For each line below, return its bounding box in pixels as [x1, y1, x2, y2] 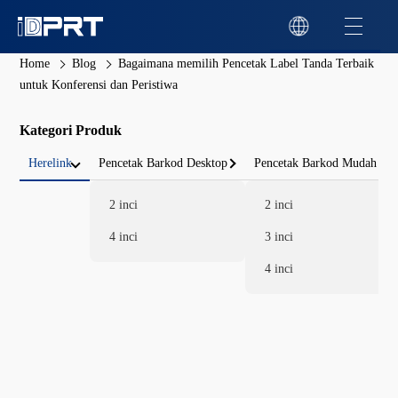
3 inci [265, 230, 294, 243]
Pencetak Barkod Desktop [99, 156, 228, 170]
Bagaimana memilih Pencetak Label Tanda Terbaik [118, 57, 375, 70]
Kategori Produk [20, 123, 123, 138]
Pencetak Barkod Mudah [254, 156, 378, 170]
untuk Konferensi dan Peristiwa [20, 78, 179, 92]
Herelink [28, 156, 73, 170]
